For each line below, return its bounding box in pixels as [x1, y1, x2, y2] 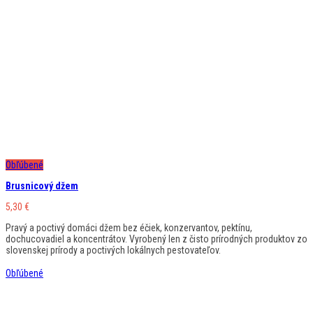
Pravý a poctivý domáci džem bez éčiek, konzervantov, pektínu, [6, 221, 252, 233]
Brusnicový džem [6, 180, 78, 191]
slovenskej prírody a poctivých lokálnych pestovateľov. [6, 244, 221, 256]
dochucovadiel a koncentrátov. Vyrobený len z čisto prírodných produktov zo [6, 233, 307, 245]
